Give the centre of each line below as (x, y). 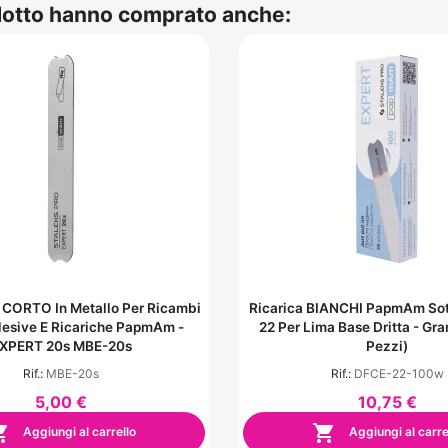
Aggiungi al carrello (78, 432)
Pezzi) (387, 346)
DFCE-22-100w (398, 374)
